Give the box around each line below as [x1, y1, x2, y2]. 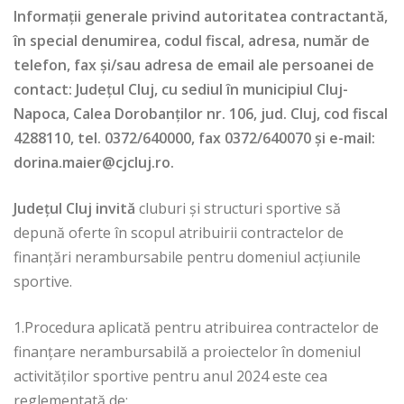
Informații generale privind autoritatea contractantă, [14, 6, 388, 27]
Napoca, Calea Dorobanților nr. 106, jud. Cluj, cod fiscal [14, 104, 388, 124]
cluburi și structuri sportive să [139, 198, 341, 219]
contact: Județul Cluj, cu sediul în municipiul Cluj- [14, 79, 348, 100]
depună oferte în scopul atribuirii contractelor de [14, 223, 344, 243]
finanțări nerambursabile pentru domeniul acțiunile [14, 247, 361, 268]
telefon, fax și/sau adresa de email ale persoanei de [14, 55, 374, 76]
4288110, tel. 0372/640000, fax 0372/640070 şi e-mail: [14, 128, 375, 149]
